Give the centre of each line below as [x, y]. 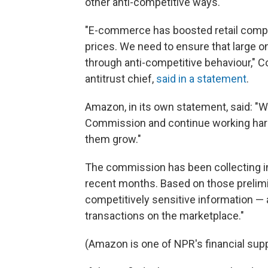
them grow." [113, 139]
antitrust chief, [121, 79]
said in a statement [201, 79]
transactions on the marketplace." [165, 216]
